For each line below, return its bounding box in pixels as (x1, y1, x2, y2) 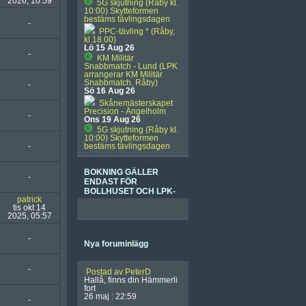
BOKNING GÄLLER (84, 167, 158, 177)
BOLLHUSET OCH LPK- (84, 186, 176, 196)
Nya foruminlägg (84, 239, 148, 249)
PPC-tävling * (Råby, (95, 27, 175, 36)
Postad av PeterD (86, 267, 151, 277)
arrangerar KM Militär (84, 70, 163, 79)
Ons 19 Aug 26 (84, 115, 141, 124)
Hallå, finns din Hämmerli (84, 275, 178, 285)
